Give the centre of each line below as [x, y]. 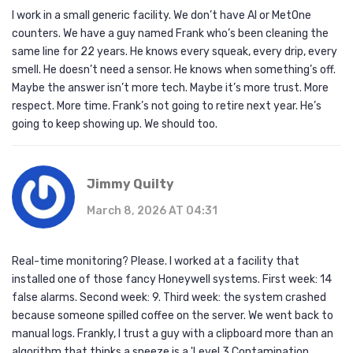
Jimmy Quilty [130, 184]
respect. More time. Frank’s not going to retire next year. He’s [167, 106]
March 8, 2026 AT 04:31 [152, 211]
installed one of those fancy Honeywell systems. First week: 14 [172, 280]
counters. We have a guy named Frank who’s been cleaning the [170, 34]
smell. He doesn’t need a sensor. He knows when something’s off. [174, 70]
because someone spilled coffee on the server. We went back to [173, 316]
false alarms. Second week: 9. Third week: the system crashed [169, 298]
